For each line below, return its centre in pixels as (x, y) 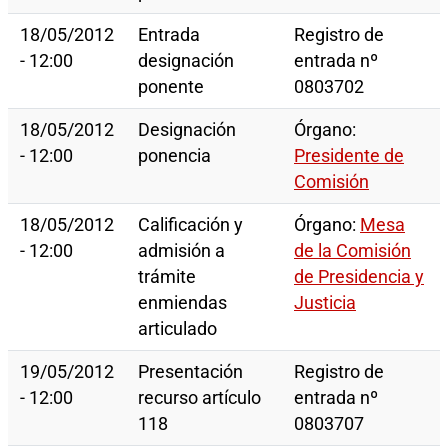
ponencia (174, 156)
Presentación (190, 372)
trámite (167, 277)
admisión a (181, 251)
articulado (177, 329)
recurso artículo (199, 398)
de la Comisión (352, 251)
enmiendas (182, 303)
